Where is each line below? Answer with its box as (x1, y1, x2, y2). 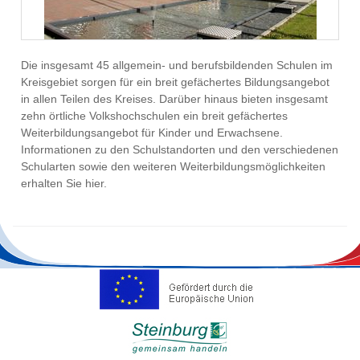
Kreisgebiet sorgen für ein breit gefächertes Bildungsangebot (21, 76, 329, 89)
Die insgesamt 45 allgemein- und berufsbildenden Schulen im (21, 59, 333, 72)
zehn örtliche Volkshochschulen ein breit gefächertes (21, 109, 288, 123)
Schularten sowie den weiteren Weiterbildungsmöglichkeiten (21, 160, 325, 174)
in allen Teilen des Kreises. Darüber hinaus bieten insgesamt (21, 92, 328, 106)
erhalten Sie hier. (21, 177, 107, 190)
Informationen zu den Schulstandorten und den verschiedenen (21, 143, 338, 157)
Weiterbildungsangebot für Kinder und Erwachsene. (21, 126, 283, 140)
